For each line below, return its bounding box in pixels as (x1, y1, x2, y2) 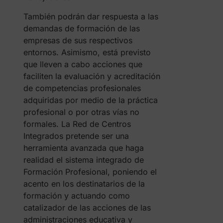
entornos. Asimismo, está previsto (23, 47, 151, 58)
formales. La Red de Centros (23, 119, 131, 129)
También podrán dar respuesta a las (23, 11, 158, 22)
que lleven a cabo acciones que (23, 59, 142, 70)
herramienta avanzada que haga (23, 143, 144, 153)
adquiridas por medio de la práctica (23, 95, 158, 106)
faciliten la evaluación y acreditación (23, 71, 160, 82)
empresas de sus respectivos (23, 35, 132, 46)
